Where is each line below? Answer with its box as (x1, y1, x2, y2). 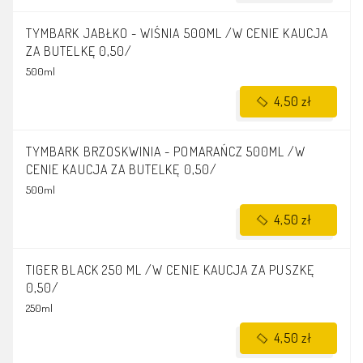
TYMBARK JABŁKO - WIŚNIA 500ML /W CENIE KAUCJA (26, 25, 328, 42)
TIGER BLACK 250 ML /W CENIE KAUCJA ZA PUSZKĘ (26, 262, 314, 279)
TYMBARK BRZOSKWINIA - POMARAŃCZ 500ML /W (26, 143, 306, 160)
